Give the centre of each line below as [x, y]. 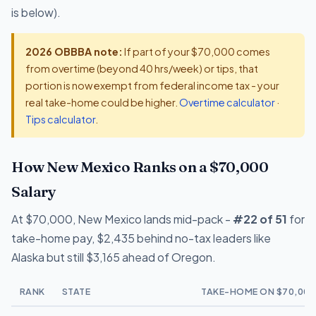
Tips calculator [60, 120]
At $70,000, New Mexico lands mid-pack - [122, 219]
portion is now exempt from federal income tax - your [152, 86]
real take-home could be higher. [102, 103]
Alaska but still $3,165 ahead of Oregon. [114, 257]
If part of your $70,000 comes [196, 52]
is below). [36, 13]
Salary [34, 191]
